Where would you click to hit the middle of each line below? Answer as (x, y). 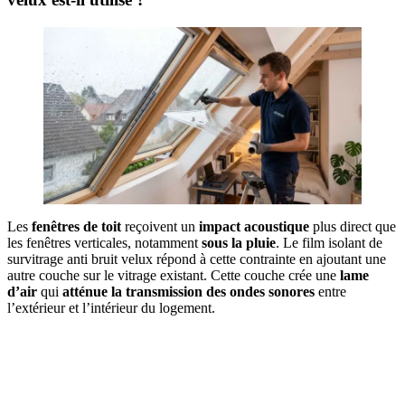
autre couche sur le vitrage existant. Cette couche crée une (174, 276)
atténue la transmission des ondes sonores (188, 292)
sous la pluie (239, 243)
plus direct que (353, 227)
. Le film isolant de (329, 243)
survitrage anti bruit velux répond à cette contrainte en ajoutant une (197, 259)
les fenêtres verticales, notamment (104, 243)
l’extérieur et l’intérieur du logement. (111, 308)
